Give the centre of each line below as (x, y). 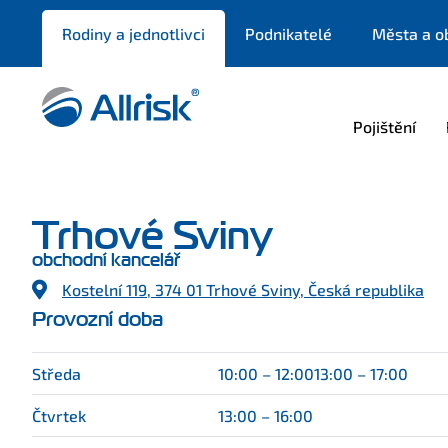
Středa (56, 373)
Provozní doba (97, 319)
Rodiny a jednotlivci (133, 33)
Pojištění (384, 126)
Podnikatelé (288, 33)
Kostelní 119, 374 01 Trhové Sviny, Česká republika (243, 289)
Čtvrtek (59, 415)
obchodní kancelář (106, 260)
